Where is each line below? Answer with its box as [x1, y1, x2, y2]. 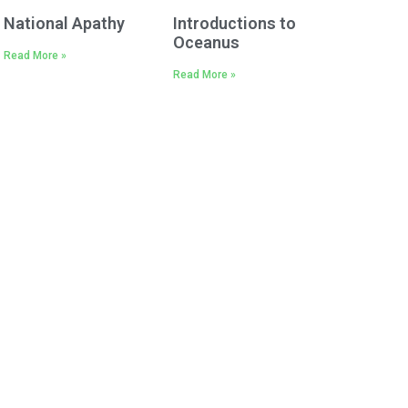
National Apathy [4, 14, 125, 34]
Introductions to [172, 14, 296, 34]
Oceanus [172, 33, 240, 53]
